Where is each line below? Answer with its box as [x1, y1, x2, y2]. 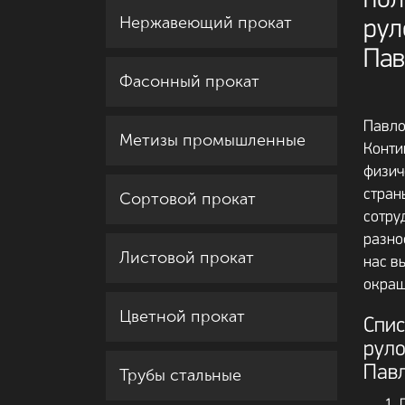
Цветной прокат [119, 306, 245, 326]
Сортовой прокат [119, 189, 256, 209]
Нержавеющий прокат [119, 13, 292, 33]
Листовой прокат [119, 248, 254, 268]
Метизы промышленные [119, 130, 306, 150]
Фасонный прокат [119, 71, 259, 91]
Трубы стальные [119, 365, 241, 385]
